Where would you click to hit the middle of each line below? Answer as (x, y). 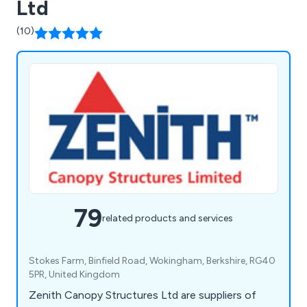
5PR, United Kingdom (74, 274)
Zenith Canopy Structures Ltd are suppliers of (143, 295)
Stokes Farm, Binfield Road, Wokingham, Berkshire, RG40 (152, 260)
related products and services (168, 219)
